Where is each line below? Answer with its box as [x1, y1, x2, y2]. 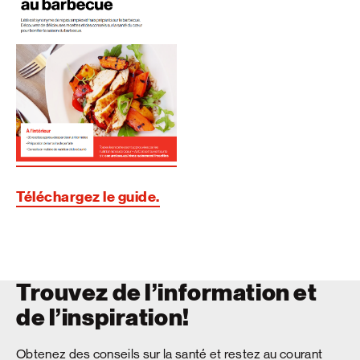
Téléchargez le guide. [16, 187, 160, 206]
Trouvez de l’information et [16, 278, 317, 307]
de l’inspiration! [16, 303, 190, 332]
